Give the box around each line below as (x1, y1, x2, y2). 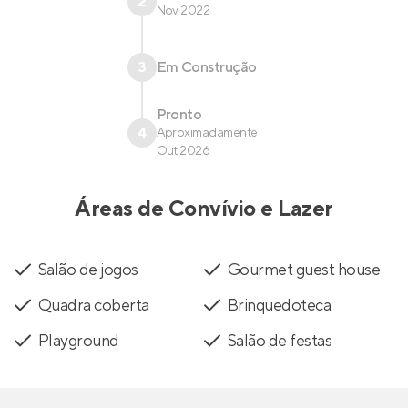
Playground (38, 330, 119, 352)
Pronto (156, 105, 202, 124)
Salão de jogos (38, 259, 138, 280)
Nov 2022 (156, 2, 210, 19)
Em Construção (156, 57, 257, 76)
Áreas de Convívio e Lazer (75, 194, 333, 223)
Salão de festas (228, 330, 332, 352)
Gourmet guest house (228, 259, 381, 280)
